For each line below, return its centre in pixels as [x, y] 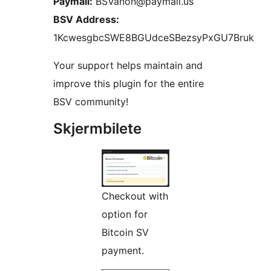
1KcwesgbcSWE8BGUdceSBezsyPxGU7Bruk [154, 38]
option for [125, 214]
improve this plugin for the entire [129, 84]
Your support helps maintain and [128, 66]
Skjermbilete [97, 129]
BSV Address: [86, 20]
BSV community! [91, 102]
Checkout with [135, 196]
